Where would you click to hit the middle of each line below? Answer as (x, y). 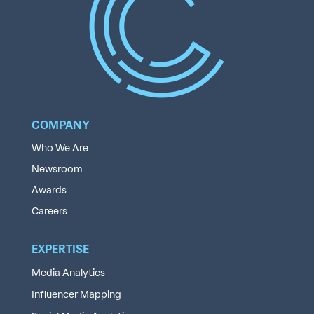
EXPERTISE (60, 249)
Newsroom (57, 169)
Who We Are (60, 148)
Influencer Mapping (76, 294)
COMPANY (60, 125)
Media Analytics (68, 273)
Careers (49, 211)
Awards (49, 190)
